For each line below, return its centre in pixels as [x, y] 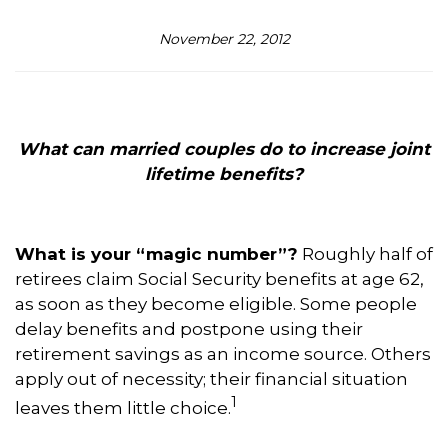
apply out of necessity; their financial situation [211, 379]
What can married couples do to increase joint [224, 149]
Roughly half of [365, 254]
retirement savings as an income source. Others [223, 354]
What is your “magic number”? [156, 254]
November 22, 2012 [224, 39]
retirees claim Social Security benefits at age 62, [219, 279]
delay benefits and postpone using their [189, 329]
